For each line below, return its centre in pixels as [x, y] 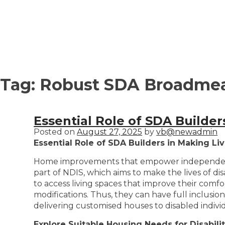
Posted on [55, 132]
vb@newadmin [187, 132]
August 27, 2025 [110, 132]
